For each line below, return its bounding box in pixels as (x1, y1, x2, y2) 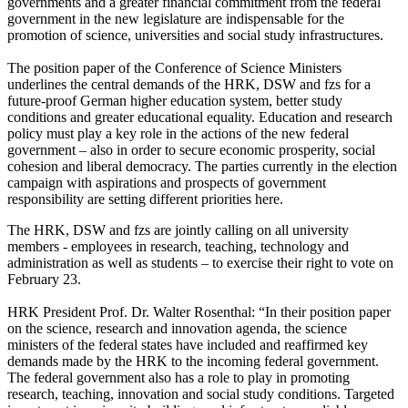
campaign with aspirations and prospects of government (7, 174, 326, 190)
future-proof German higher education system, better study (7, 92, 342, 108)
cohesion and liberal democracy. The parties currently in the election (7, 158, 397, 174)
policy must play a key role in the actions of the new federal (7, 125, 349, 141)
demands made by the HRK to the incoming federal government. (7, 352, 379, 369)
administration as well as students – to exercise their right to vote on (7, 254, 393, 270)
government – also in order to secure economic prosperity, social (7, 141, 375, 158)
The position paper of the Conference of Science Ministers (7, 59, 342, 76)
